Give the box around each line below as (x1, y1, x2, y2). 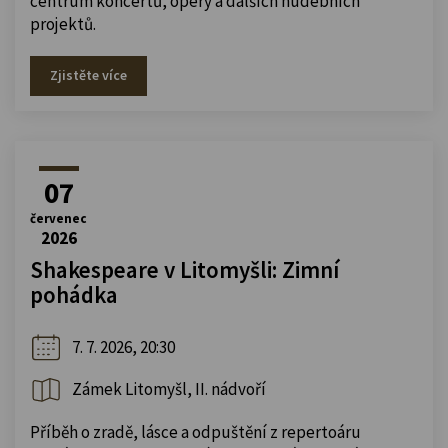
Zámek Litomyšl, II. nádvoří (72, 378, 266, 401)
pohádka (30, 279, 118, 309)
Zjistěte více (50, 65, 127, 84)
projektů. (30, 12, 96, 35)
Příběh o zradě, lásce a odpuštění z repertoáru (30, 420, 361, 443)
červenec (30, 209, 87, 227)
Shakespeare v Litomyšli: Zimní (30, 254, 339, 284)
